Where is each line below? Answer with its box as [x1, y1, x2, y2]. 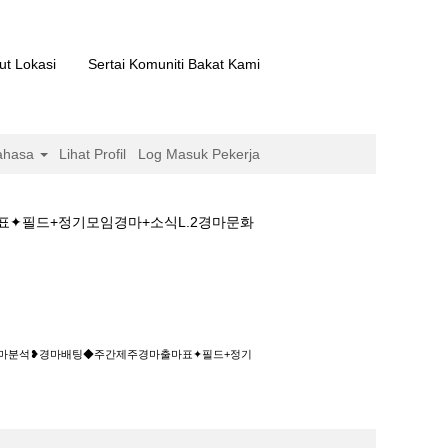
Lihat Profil [59, 146, 127, 162]
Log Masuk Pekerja [138, 146, 260, 162]
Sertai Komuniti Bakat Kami [88, 55, 260, 72]
